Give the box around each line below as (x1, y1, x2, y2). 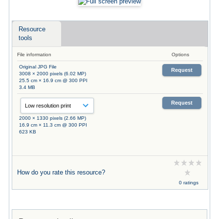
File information (17, 51, 51, 57)
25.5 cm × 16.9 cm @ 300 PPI (19, 77, 88, 83)
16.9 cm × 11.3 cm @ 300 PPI (19, 122, 87, 128)
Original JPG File (19, 64, 57, 69)
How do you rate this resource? (17, 168, 105, 176)
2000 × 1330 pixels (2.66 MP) (19, 115, 86, 121)
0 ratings (178, 179, 198, 185)
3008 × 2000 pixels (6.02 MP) (19, 70, 86, 76)
